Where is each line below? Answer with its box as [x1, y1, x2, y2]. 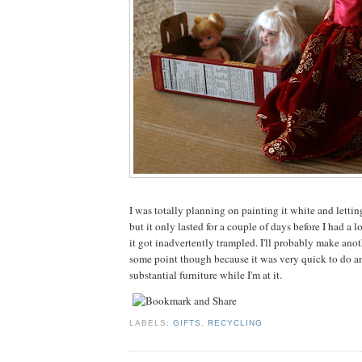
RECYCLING [208, 318, 263, 328]
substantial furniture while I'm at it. [129, 267, 282, 282]
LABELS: [129, 318, 174, 328]
